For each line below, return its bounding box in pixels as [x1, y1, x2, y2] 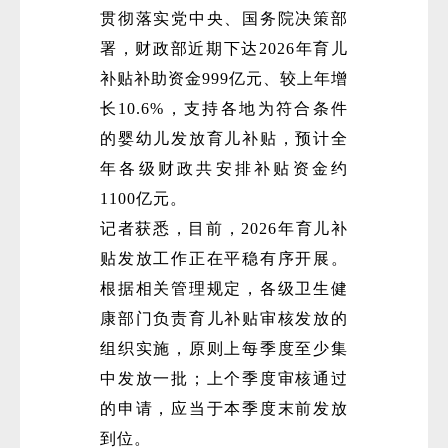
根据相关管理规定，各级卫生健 [100, 280, 348, 298]
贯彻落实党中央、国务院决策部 [100, 10, 348, 28]
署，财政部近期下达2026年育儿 [100, 40, 348, 58]
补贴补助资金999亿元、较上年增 [100, 70, 348, 88]
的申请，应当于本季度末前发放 [100, 400, 348, 418]
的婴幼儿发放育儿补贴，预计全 [100, 130, 348, 148]
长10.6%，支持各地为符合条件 [100, 100, 348, 118]
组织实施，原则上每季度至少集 [100, 340, 348, 358]
